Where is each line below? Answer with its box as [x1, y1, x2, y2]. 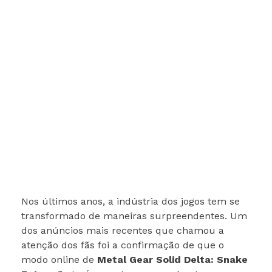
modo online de [21, 254, 97, 265]
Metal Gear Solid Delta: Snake [97, 254, 248, 265]
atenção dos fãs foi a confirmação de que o [21, 239, 224, 251]
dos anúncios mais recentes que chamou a [21, 225, 224, 236]
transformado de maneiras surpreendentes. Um [21, 210, 247, 222]
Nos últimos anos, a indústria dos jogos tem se [21, 195, 240, 207]
